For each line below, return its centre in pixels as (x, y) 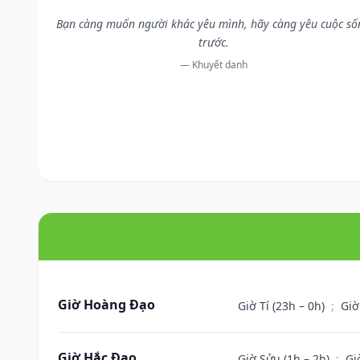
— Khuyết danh (213, 64)
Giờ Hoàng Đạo (106, 304)
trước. (213, 42)
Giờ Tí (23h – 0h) (283, 305)
